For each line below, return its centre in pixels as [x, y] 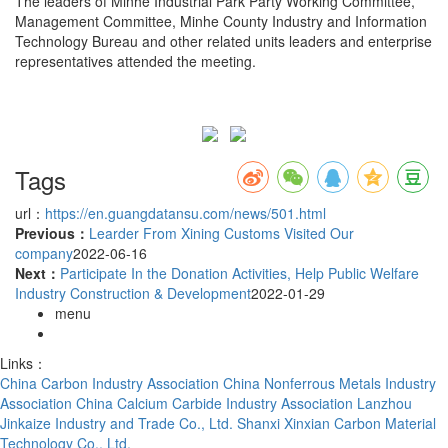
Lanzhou [384, 402]
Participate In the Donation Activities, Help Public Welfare [239, 272]
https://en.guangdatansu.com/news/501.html [185, 212]
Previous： [52, 232]
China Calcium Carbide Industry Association [214, 402]
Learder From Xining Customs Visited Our [221, 232]
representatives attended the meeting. [139, 60]
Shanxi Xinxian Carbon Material [336, 422]
